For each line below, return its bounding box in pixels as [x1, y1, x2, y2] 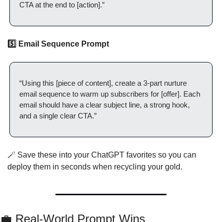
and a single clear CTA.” [19, 111, 97, 120]
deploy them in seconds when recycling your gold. [7, 163, 182, 171]
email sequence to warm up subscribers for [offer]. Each [19, 90, 200, 98]
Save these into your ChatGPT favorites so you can [15, 151, 196, 159]
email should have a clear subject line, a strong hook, [19, 101, 190, 109]
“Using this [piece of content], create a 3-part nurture [19, 79, 187, 87]
